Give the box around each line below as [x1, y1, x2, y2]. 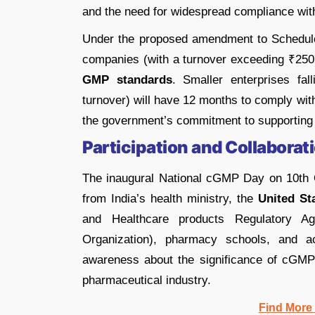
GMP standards [82, 72, 172, 86]
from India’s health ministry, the [82, 191, 258, 205]
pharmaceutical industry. [82, 273, 211, 287]
